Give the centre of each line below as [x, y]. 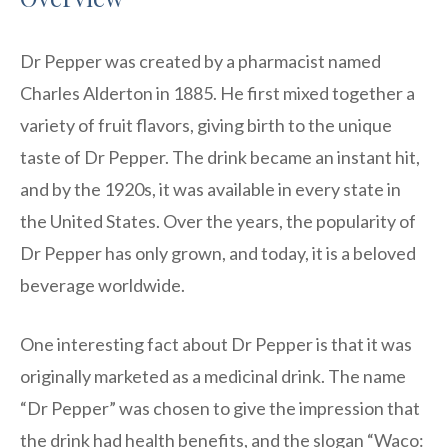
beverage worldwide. [102, 284]
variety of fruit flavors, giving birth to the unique [206, 124]
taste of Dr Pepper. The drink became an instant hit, [220, 156]
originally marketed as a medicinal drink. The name [213, 375]
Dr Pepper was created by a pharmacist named [200, 60]
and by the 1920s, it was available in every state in [210, 188]
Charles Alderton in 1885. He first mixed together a [217, 92]
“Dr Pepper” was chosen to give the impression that [220, 407]
